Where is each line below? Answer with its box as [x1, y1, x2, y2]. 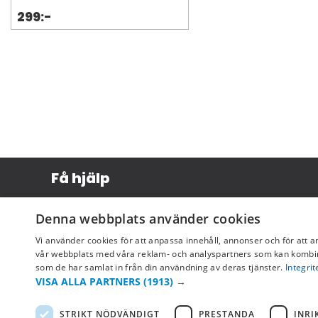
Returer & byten [51, 246, 119, 261]
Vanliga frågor [51, 268, 110, 283]
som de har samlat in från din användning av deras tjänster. [35, 261, 283, 273]
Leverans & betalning [51, 224, 141, 238]
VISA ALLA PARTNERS [35, 275, 141, 288]
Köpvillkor [51, 202, 94, 216]
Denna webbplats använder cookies [35, 210, 261, 227]
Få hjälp [51, 168, 109, 188]
